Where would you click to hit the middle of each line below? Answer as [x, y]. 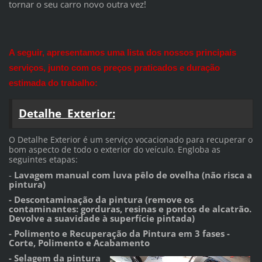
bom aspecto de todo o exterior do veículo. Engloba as [114, 149]
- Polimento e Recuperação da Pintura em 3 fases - [119, 233]
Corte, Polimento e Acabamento [80, 242]
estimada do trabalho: [53, 82]
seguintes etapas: [43, 159]
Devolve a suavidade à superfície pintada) [101, 218]
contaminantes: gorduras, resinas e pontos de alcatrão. [130, 208]
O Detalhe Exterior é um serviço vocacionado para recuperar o [130, 139]
